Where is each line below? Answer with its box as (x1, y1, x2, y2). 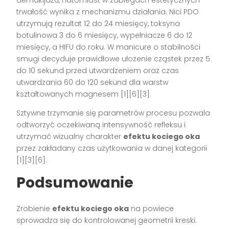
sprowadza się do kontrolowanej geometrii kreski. (16, 215, 197, 225)
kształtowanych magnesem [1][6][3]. (16, 88, 152, 99)
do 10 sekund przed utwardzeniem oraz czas (16, 65, 179, 76)
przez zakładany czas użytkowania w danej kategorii (16, 143, 208, 153)
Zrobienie (16, 203, 53, 214)
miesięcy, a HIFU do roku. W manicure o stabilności (16, 41, 201, 52)
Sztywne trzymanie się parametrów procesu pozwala (16, 107, 211, 118)
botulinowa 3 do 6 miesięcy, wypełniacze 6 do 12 (16, 30, 193, 40)
